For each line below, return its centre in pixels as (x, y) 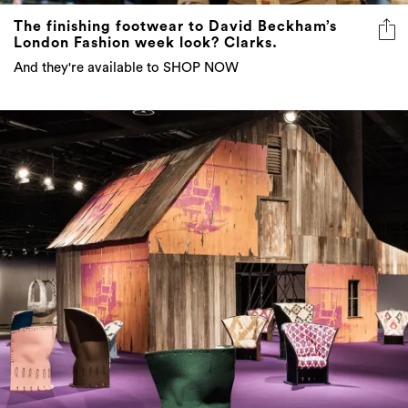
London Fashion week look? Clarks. (146, 42)
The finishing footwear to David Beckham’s (175, 26)
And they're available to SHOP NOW (126, 67)
